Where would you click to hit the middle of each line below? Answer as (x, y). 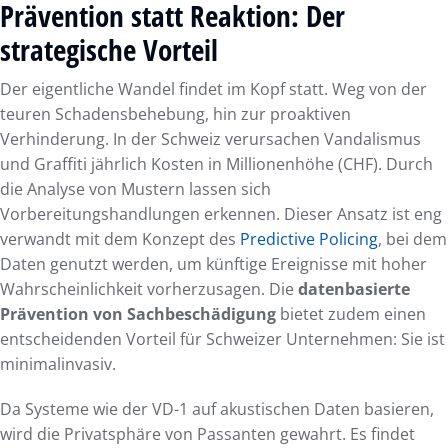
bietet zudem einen (351, 313)
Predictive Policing (309, 238)
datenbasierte (354, 288)
